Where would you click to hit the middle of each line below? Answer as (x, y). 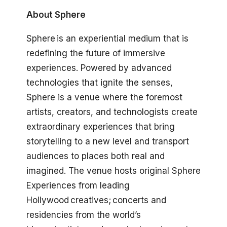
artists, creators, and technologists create (112, 112)
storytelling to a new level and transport (108, 141)
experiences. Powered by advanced (99, 68)
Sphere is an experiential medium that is (107, 38)
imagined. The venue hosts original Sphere (113, 171)
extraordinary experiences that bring (101, 126)
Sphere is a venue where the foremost (104, 97)
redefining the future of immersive (96, 53)
